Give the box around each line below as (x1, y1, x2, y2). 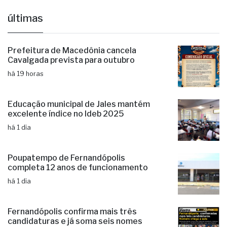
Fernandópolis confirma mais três (8, 207, 137, 217)
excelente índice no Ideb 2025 (8, 109, 124, 119)
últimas (8, 12, 43, 25)
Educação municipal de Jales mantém (8, 99, 150, 109)
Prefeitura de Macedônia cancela (8, 46, 136, 56)
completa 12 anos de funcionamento (8, 163, 148, 173)
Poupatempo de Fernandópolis (8, 153, 125, 163)
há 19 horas (8, 70, 44, 78)
